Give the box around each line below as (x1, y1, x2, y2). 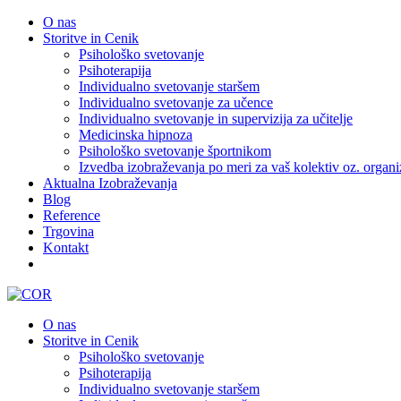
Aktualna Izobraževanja (43, 175, 177, 191)
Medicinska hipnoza (79, 127, 192, 142)
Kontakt (43, 240, 89, 255)
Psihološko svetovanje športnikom (79, 143, 271, 158)
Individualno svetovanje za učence (79, 95, 273, 110)
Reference (43, 208, 100, 223)
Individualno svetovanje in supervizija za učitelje (79, 111, 353, 126)
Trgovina (43, 224, 94, 239)
